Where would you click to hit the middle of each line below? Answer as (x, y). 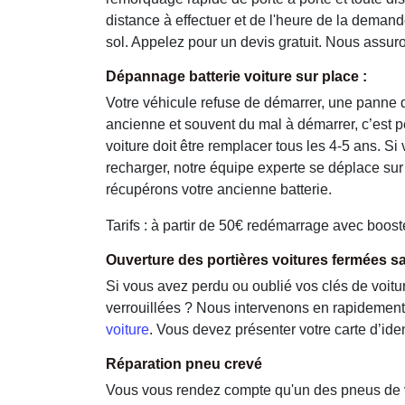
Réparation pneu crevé (184, 364)
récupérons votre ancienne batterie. (219, 189)
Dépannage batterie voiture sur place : (236, 76)
